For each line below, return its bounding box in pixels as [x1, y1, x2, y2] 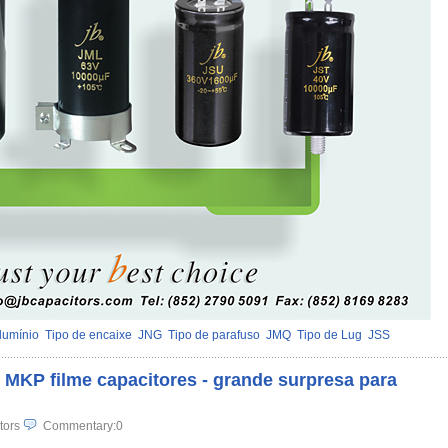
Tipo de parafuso [167, 328, 260, 342]
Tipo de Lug [296, 328, 362, 342]
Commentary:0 [42, 419, 123, 433]
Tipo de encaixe [44, 328, 132, 342]
